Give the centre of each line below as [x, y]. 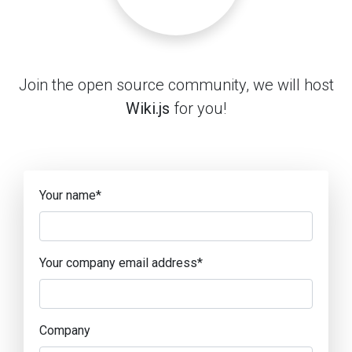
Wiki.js [148, 108]
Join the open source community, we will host [176, 85]
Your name [68, 195]
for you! [198, 108]
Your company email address [118, 263]
